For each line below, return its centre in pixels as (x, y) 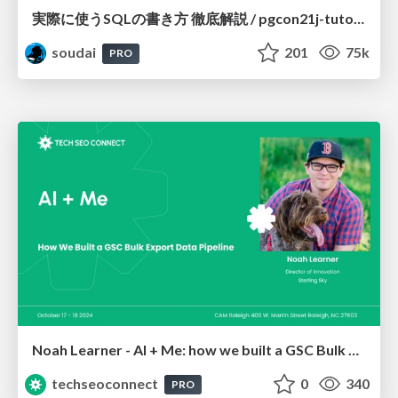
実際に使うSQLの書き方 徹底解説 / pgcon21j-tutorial (359, 19)
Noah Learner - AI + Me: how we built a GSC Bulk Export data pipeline (354, 349)
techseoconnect (105, 383)
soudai (74, 52)
